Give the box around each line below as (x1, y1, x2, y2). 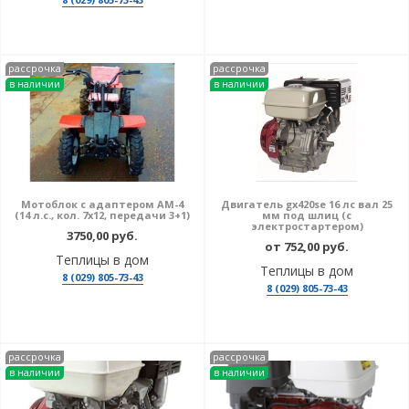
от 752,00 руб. (265, 238, 349, 255)
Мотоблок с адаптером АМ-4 (21, 197, 184, 211)
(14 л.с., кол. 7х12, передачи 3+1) (15, 208, 190, 222)
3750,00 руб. (67, 227, 138, 244)
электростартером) (250, 219, 363, 233)
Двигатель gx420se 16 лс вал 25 (221, 197, 393, 211)
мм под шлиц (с (262, 208, 351, 222)
